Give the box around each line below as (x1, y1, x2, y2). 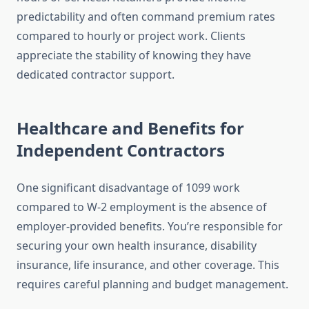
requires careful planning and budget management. (17, 277, 288, 292)
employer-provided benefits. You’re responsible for (17, 219, 283, 235)
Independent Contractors (17, 139, 225, 162)
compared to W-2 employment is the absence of (17, 199, 267, 215)
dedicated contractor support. (17, 67, 175, 83)
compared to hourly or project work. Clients (17, 28, 246, 44)
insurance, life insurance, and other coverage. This (17, 257, 279, 273)
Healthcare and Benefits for (17, 117, 244, 140)
